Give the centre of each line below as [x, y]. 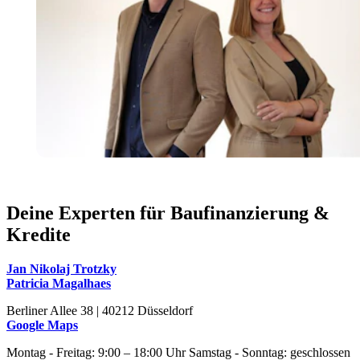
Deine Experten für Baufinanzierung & [168, 213]
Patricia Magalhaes [59, 283]
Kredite [39, 234]
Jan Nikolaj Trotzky [61, 268]
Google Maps [42, 325]
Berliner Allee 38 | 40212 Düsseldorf [100, 310]
